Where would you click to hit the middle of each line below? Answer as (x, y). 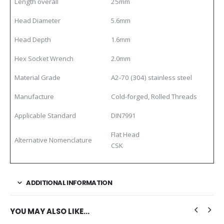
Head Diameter (37, 20)
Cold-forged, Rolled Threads (154, 96)
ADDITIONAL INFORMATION (69, 182)
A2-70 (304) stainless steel (151, 77)
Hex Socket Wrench (44, 58)
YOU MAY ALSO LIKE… (50, 211)
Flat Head (125, 134)
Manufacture (34, 96)
